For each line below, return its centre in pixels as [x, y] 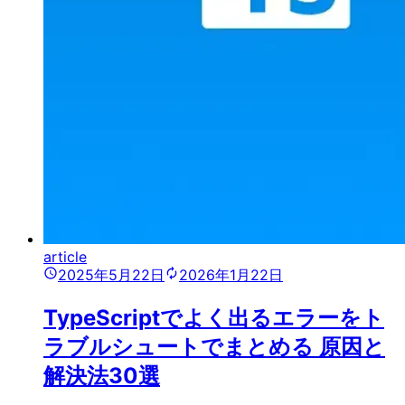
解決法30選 [102, 376]
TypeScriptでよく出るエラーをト [214, 318]
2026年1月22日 [231, 275]
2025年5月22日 [111, 275]
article [65, 257]
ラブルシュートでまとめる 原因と [214, 347]
